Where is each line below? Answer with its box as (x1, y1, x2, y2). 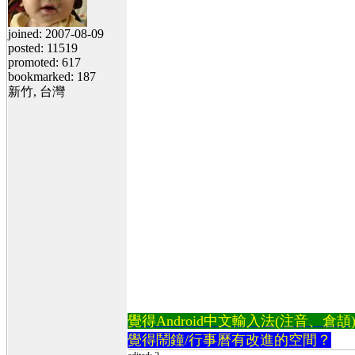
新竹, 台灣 (8, 84, 65, 98)
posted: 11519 (8, 40, 78, 55)
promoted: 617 (8, 55, 81, 69)
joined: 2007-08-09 (8, 26, 104, 40)
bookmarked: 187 (8, 69, 96, 83)
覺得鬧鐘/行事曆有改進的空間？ (128, 331, 331, 348)
